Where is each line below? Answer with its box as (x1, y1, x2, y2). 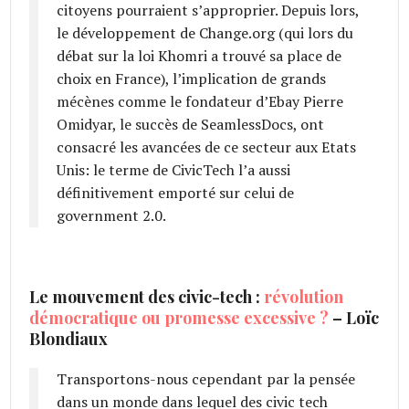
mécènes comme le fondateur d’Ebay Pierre (57, 90, 344, 111)
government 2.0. (57, 204, 167, 225)
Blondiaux (29, 327, 109, 350)
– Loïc (329, 306, 380, 329)
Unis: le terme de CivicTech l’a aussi (57, 159, 291, 180)
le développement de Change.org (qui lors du (57, 22, 354, 43)
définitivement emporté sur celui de (57, 182, 295, 203)
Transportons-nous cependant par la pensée (57, 368, 356, 389)
